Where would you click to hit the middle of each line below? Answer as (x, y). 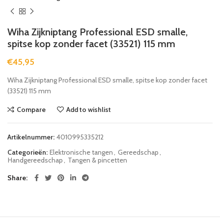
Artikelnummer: (32, 137)
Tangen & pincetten (97, 160)
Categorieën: (28, 152)
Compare (31, 109)
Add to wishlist (89, 109)
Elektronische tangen (81, 152)
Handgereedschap (35, 160)
